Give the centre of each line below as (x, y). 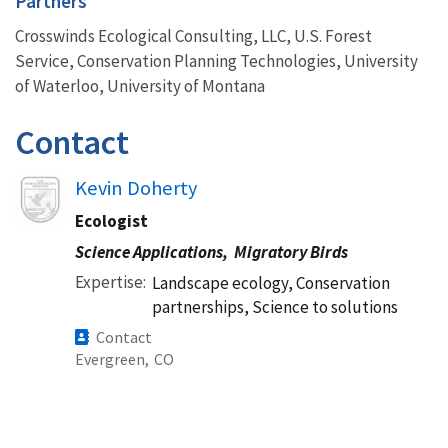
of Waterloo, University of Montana (140, 85)
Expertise (109, 281)
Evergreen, (112, 358)
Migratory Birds (291, 251)
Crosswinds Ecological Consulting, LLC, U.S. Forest (193, 35)
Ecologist (111, 220)
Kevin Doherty (136, 187)
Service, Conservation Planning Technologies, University (216, 60)
